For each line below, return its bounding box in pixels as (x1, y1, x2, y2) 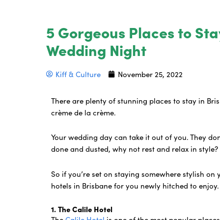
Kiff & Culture (55, 69, 101, 80)
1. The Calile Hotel (51, 203, 113, 214)
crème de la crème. (51, 107, 116, 118)
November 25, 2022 (118, 69, 183, 80)
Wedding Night (46, 39, 147, 60)
